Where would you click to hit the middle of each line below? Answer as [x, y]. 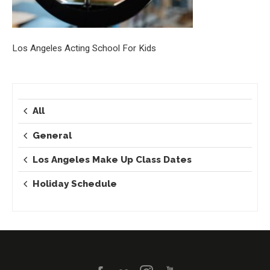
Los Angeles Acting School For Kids [84, 48]
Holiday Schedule [75, 184]
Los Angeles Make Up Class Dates [112, 159]
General [52, 135]
